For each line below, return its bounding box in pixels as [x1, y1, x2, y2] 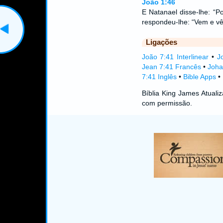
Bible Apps [183, 73, 216, 81]
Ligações [145, 38, 177, 46]
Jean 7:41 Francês [141, 63, 201, 71]
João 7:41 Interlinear [141, 53, 209, 61]
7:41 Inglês [141, 73, 177, 81]
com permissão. [141, 99, 192, 107]
